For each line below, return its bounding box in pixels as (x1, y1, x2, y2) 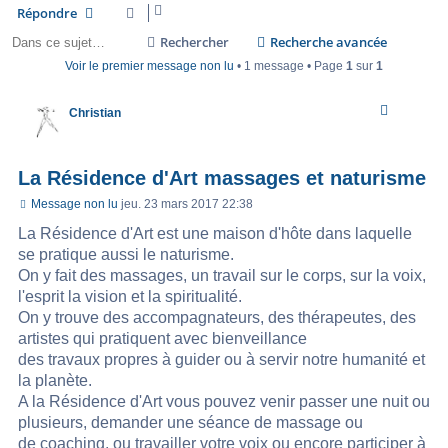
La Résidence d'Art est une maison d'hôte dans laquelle (18, 225, 412, 243)
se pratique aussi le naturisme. (18, 246, 234, 264)
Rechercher (160, 33, 229, 52)
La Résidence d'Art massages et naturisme (18, 167, 426, 190)
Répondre (17, 4, 80, 23)
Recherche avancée (270, 33, 387, 52)
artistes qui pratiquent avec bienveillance (18, 330, 307, 348)
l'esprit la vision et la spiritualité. (18, 288, 242, 306)
